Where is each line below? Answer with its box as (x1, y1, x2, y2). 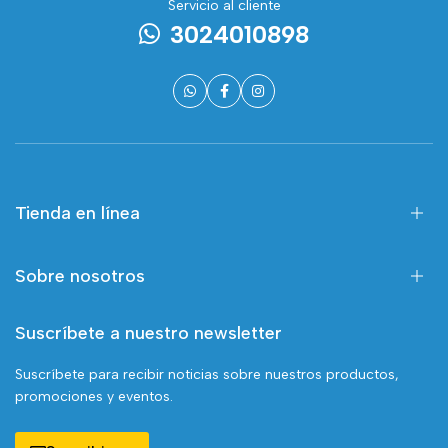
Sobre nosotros (15, 265, 145, 287)
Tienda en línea (15, 202, 140, 224)
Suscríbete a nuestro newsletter (15, 322, 282, 344)
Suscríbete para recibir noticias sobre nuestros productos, (15, 366, 399, 383)
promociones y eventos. (15, 388, 173, 405)
